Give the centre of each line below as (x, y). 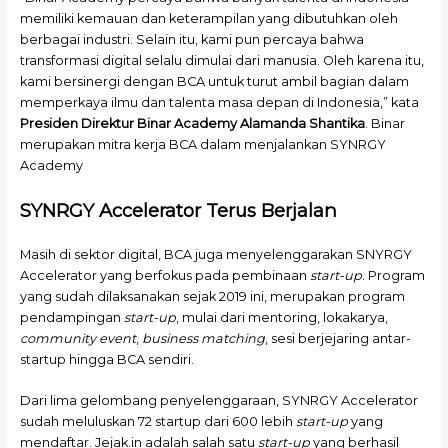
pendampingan (71, 317)
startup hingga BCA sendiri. (106, 359)
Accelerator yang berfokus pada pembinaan (164, 275)
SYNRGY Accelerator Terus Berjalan (178, 210)
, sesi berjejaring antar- (337, 338)
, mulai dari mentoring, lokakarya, (281, 317)
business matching (203, 338)
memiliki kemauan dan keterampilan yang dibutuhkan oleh (208, 19)
